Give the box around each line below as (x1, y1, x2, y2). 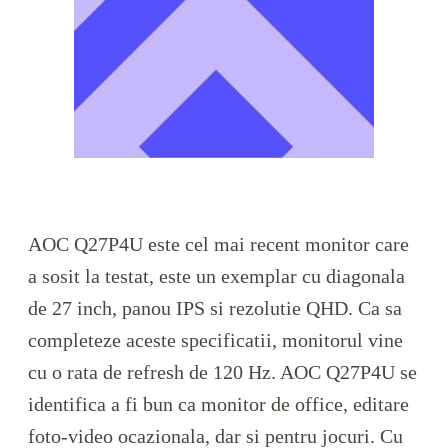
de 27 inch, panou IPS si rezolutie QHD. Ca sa (28, 297, 402, 320)
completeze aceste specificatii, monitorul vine (28, 329, 403, 352)
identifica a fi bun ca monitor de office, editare (28, 393, 409, 416)
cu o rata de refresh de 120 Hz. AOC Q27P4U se (28, 361, 417, 384)
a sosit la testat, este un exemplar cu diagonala (28, 265, 405, 288)
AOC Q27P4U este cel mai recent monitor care (28, 233, 409, 256)
